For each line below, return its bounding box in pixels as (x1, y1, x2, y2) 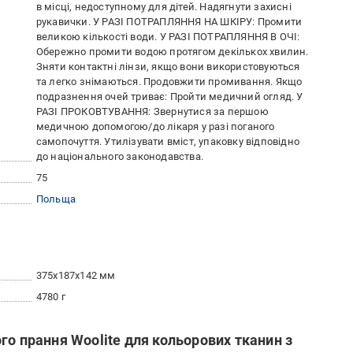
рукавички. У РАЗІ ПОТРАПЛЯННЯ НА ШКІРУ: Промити (35, 16, 303, 28)
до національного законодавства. (35, 150, 204, 163)
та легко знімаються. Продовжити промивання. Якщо (35, 76, 303, 88)
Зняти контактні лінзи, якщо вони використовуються (35, 61, 300, 73)
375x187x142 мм (35, 269, 116, 282)
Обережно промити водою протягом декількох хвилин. (35, 46, 309, 58)
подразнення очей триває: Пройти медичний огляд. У (35, 91, 303, 103)
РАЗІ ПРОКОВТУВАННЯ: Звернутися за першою (35, 106, 269, 118)
